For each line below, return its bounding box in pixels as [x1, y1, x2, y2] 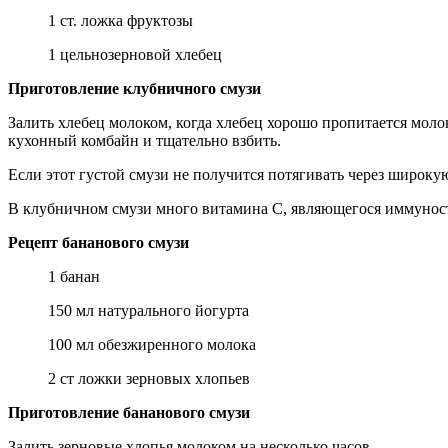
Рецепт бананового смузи [8, 233, 189, 251]
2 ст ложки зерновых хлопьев [48, 369, 250, 387]
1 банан [48, 267, 100, 285]
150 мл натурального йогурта [48, 301, 249, 319]
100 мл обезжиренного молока [48, 335, 256, 353]
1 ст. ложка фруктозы [48, 11, 193, 29]
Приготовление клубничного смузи [8, 79, 261, 97]
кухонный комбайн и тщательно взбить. [8, 131, 281, 149]
